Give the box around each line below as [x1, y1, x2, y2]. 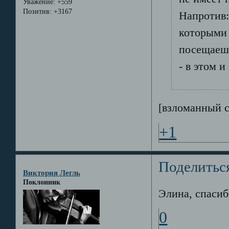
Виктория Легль [22, 168, 80, 177]
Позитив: [22, 7, 52, 15]
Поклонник [22, 178, 60, 186]
